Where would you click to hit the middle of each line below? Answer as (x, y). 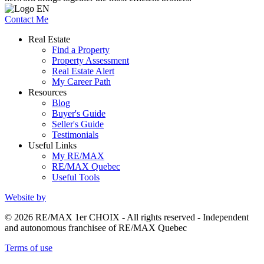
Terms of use (29, 248)
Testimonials (75, 135)
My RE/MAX (78, 156)
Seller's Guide (78, 124)
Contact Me (27, 19)
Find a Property (81, 50)
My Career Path (81, 82)
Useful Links (52, 146)
